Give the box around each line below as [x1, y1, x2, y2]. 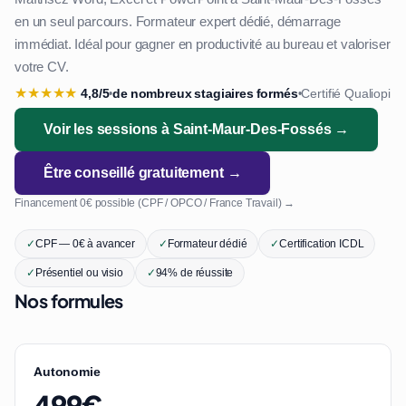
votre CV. [14, 58, 69, 76]
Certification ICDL [279, 237, 364, 251]
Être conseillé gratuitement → [43, 163, 242, 182]
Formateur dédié [167, 237, 247, 251]
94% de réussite [155, 266, 234, 280]
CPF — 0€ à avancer [34, 237, 135, 251]
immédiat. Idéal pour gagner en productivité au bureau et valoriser [14, 35, 391, 53]
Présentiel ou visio [34, 266, 123, 280]
